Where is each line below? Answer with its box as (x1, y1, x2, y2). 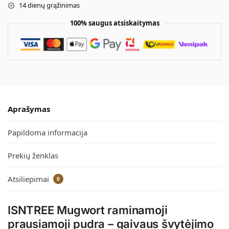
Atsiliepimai (8, 173, 51, 184)
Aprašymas (8, 104, 50, 114)
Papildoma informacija (8, 127, 87, 138)
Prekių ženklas (8, 150, 58, 161)
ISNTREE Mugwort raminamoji (8, 203, 168, 217)
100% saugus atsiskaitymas (70, 18, 159, 28)
